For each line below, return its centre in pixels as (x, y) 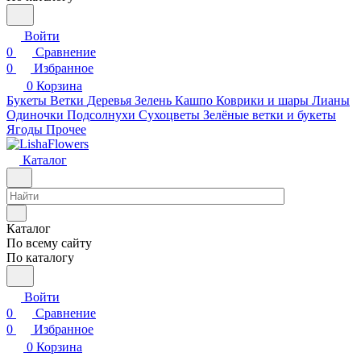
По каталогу (40, 257)
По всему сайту (49, 243)
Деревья (109, 100)
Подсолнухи (101, 115)
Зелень (153, 100)
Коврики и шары (262, 100)
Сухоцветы (169, 115)
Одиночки (35, 115)
